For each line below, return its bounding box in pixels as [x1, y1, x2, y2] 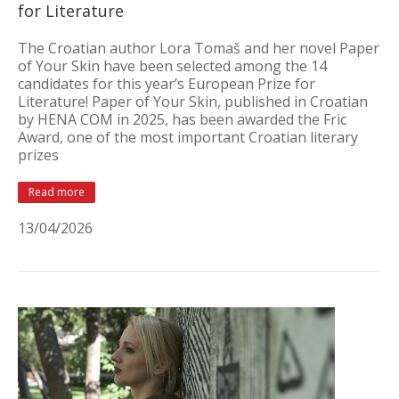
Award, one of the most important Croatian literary [18, 127, 358, 147]
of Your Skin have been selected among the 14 [18, 56, 327, 76]
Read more [28, 184, 85, 199]
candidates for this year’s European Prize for [18, 74, 315, 94]
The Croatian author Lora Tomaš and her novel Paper [18, 38, 379, 58]
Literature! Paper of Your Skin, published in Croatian [18, 92, 368, 111]
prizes [18, 145, 59, 165]
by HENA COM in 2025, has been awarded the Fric [18, 110, 346, 129]
